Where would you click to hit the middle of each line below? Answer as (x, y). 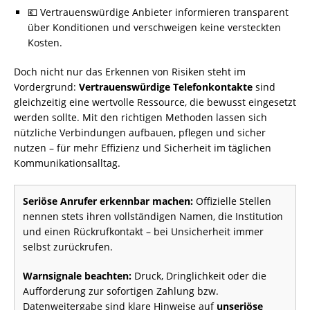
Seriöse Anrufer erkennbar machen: (108, 201)
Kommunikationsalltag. (67, 163)
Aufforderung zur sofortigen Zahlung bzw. (121, 291)
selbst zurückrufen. (68, 247)
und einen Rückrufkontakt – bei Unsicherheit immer (143, 231)
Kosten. (45, 43)
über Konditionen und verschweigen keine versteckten (154, 27)
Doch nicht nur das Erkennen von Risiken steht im (130, 72)
